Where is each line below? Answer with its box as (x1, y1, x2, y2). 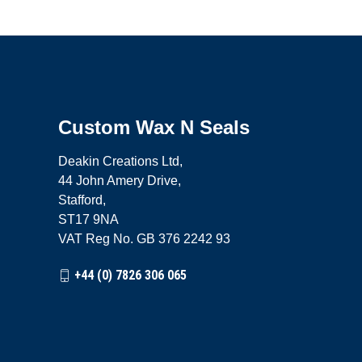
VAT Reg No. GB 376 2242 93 (58, 232, 230, 246)
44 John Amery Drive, (58, 174, 181, 187)
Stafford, (58, 193, 106, 207)
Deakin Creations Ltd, (58, 154, 183, 168)
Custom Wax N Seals (58, 116, 250, 138)
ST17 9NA (58, 213, 119, 226)
